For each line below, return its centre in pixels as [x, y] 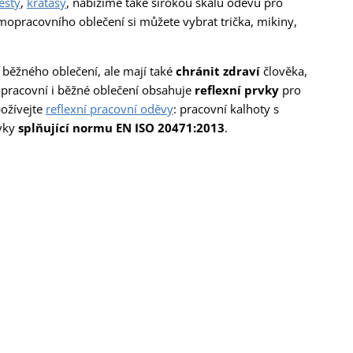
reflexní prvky [237, 89]
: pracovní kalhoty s [226, 108]
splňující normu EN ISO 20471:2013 [121, 127]
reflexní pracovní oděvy [110, 108]
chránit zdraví [218, 71]
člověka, [284, 71]
